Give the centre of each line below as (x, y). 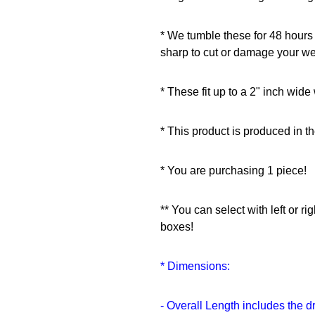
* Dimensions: (195, 266)
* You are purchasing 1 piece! (233, 171)
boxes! (176, 227)
